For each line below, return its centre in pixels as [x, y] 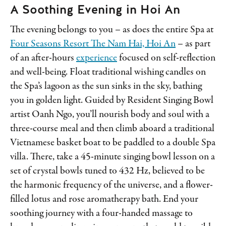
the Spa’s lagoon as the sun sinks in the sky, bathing [106, 86]
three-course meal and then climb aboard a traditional [112, 129]
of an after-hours [43, 58]
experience [97, 58]
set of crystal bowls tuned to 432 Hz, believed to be [107, 171]
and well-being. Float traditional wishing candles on [108, 72]
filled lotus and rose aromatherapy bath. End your [104, 199]
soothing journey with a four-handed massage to [101, 213]
